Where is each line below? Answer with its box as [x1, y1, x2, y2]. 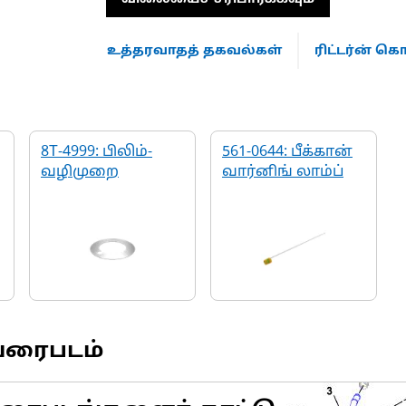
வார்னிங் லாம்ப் [222, 163, 343, 181]
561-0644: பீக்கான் [222, 143, 353, 161]
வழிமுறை [41, 163, 119, 181]
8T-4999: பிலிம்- [41, 143, 152, 161]
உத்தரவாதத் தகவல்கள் [106, 43, 282, 59]
